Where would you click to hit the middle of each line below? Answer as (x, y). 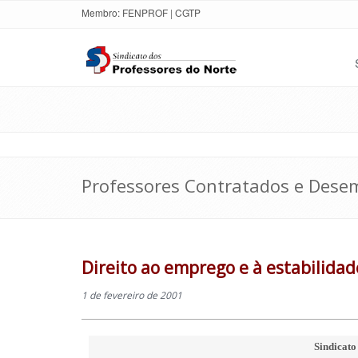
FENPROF (145, 12)
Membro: (101, 12)
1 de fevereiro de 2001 (132, 295)
